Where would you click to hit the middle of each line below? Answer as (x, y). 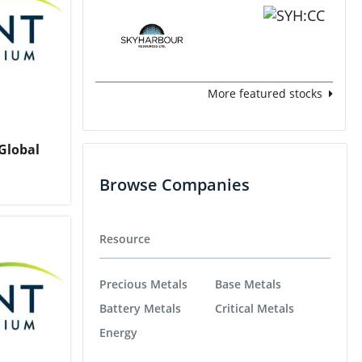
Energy (118, 333)
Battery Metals (140, 309)
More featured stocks (265, 93)
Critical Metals (255, 309)
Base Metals (248, 284)
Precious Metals (143, 284)
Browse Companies (175, 184)
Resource (125, 238)
